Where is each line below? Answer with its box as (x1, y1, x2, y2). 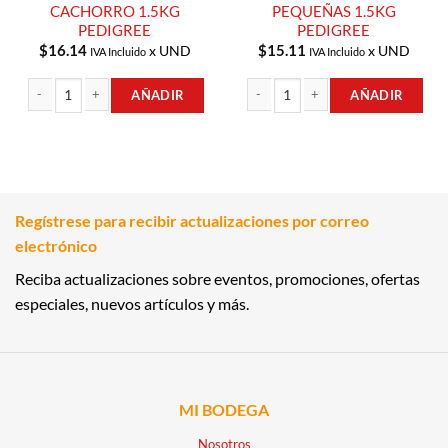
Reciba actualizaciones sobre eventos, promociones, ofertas (15, 269, 420, 289)
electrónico (15, 236, 97, 256)
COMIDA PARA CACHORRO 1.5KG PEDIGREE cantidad (23, 113, 328, 129)
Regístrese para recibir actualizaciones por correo (15, 211, 369, 231)
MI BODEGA (179, 400, 269, 420)
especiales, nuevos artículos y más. (15, 294, 249, 314)
